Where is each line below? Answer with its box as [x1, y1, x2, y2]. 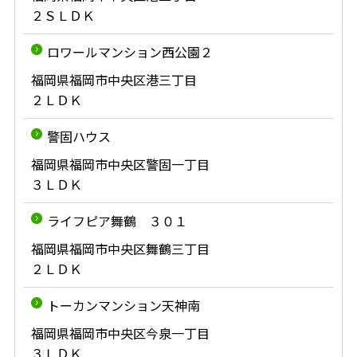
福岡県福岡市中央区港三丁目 [30, 70, 197, 89]
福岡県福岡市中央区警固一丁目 [30, 155, 210, 174]
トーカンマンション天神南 [46, 296, 200, 315]
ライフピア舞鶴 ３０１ [46, 211, 187, 230]
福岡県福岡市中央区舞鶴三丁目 [30, 239, 210, 258]
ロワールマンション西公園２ [46, 42, 213, 61]
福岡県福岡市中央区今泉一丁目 [30, 324, 210, 343]
